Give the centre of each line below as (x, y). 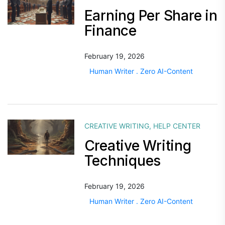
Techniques (123, 161)
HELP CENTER (177, 126)
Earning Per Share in (151, 16)
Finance (110, 31)
